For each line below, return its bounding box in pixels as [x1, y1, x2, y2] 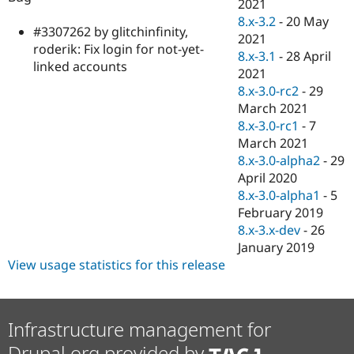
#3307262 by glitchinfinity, [33, 23, 188, 41]
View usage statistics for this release [8, 256, 225, 274]
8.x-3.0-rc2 [238, 82, 299, 100]
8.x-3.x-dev [238, 221, 301, 239]
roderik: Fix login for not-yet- [33, 40, 204, 58]
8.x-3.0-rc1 [238, 117, 299, 135]
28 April [286, 47, 332, 66]
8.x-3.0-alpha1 [238, 186, 321, 205]
